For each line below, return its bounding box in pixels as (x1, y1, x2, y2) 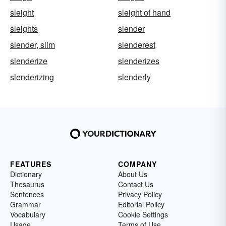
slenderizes (118, 55, 159, 67)
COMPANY (118, 159, 157, 169)
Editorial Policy (118, 199, 164, 209)
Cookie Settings (118, 209, 168, 219)
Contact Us (118, 179, 153, 189)
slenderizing (10, 71, 54, 83)
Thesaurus (10, 179, 44, 189)
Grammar (10, 199, 41, 209)
